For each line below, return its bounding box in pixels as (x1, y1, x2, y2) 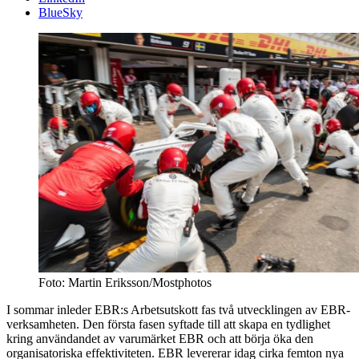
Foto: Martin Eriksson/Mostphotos (38, 275, 212, 289)
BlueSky (38, 6, 83, 20)
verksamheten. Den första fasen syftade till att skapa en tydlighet (6, 317, 330, 331)
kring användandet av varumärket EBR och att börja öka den (6, 331, 313, 345)
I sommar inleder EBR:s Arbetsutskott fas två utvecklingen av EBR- (6, 302, 350, 317)
